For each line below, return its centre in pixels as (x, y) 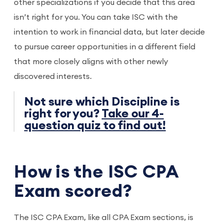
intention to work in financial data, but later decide (109, 32)
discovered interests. (54, 77)
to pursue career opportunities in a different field (105, 47)
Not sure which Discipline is (102, 102)
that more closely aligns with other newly (91, 62)
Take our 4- (133, 114)
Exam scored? (73, 191)
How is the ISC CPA (96, 172)
